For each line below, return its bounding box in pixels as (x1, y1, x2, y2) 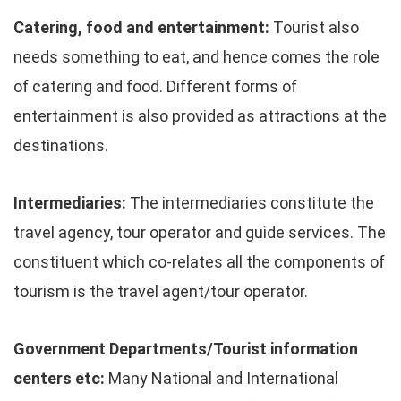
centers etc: (13, 369, 105, 388)
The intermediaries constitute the (126, 193, 374, 212)
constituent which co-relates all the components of (13, 252, 385, 271)
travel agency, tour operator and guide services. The (13, 223, 386, 242)
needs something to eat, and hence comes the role (13, 47, 380, 66)
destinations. (13, 136, 108, 155)
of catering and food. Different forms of (13, 77, 297, 96)
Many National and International (105, 369, 338, 388)
